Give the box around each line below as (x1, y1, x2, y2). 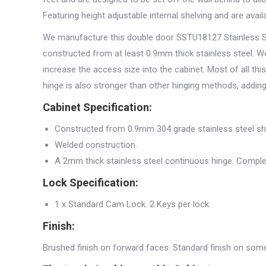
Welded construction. (55, 140, 137, 150)
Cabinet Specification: (43, 101, 152, 113)
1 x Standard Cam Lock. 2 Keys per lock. (55, 199, 211, 210)
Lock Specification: (43, 176, 138, 189)
